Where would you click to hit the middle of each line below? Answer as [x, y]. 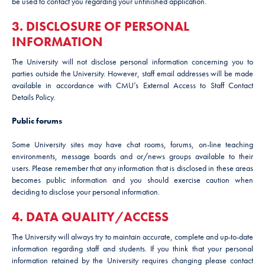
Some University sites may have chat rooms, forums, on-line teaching [132, 144]
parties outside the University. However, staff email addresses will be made [132, 73]
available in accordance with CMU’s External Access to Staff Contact [132, 85]
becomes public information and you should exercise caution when [132, 180]
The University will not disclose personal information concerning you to [132, 62]
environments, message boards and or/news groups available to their [132, 156]
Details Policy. [33, 97]
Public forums [37, 121]
